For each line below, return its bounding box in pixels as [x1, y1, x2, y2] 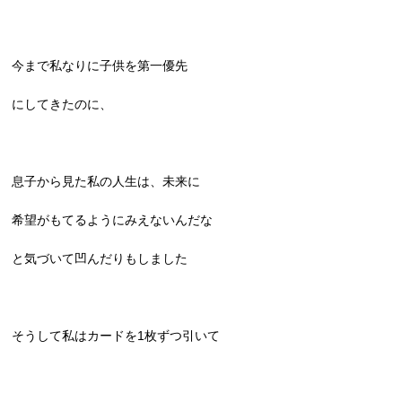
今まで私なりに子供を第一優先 [12, 58, 188, 73]
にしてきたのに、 [12, 97, 113, 111]
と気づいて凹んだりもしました [12, 251, 188, 266]
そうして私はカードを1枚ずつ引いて [12, 328, 221, 343]
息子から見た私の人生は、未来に [12, 174, 201, 188]
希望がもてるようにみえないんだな [12, 213, 214, 227]
